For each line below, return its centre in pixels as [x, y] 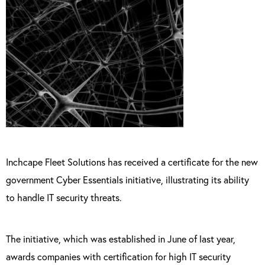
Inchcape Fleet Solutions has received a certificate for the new [132, 162]
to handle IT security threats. [64, 197]
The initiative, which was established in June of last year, [121, 239]
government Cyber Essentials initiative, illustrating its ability [127, 180]
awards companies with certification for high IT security [118, 256]
